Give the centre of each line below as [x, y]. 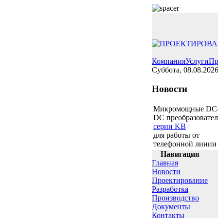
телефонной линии [185, 144]
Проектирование [180, 180]
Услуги [197, 61]
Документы [171, 207]
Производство [175, 198]
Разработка [170, 189]
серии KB [170, 127]
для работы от [176, 135]
